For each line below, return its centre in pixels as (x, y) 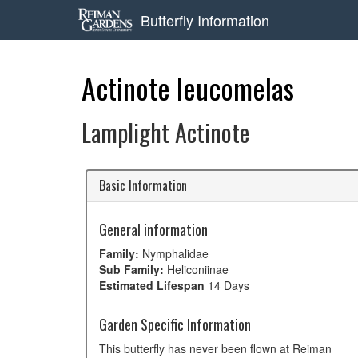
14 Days (227, 285)
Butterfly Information (205, 20)
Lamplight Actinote (165, 132)
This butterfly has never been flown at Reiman (215, 348)
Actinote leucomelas (188, 88)
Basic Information (143, 185)
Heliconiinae (196, 269)
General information (153, 229)
